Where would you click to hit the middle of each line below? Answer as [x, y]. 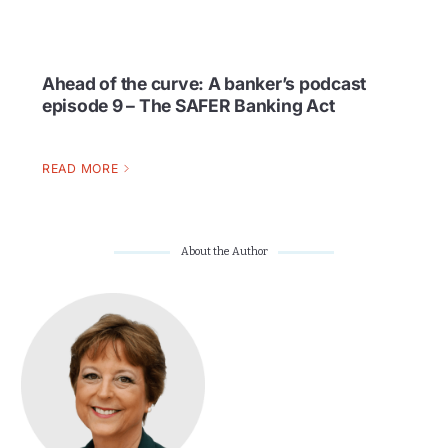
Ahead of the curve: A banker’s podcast [204, 83]
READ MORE [80, 169]
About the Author [224, 252]
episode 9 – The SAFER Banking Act [188, 105]
